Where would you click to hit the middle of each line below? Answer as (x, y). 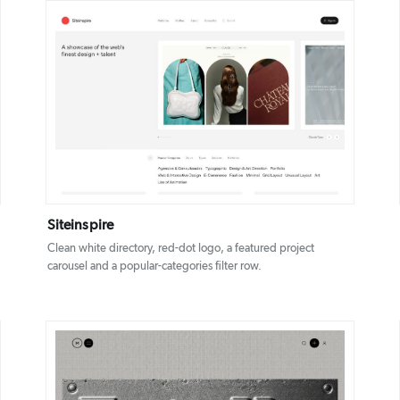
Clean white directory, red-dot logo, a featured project (180, 249)
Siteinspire (80, 225)
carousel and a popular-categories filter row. (154, 267)
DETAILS (174, 104)
